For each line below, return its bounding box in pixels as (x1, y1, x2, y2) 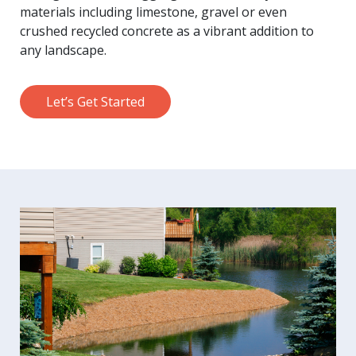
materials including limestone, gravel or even (20, 2, 287, 21)
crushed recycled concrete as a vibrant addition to (20, 21, 314, 40)
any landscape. (20, 41, 106, 59)
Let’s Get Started (46, 92, 145, 110)
